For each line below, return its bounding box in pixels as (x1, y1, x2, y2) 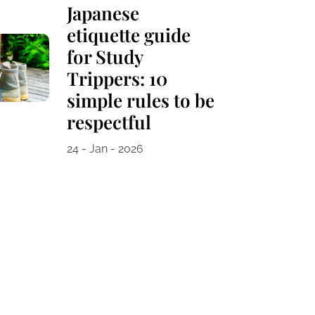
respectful (66, 110, 151, 135)
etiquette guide (66, 22, 191, 48)
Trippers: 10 (66, 66, 167, 91)
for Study (66, 44, 143, 70)
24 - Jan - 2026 (66, 142, 143, 156)
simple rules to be (66, 88, 214, 113)
